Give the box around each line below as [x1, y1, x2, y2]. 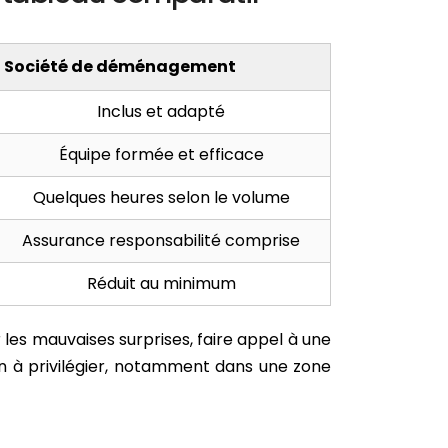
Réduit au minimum [86, 272, 236, 296]
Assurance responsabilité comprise [22, 229, 300, 253]
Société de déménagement [4, 55, 236, 79]
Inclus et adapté [97, 100, 225, 124]
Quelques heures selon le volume [32, 186, 290, 210]
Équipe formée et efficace [58, 143, 264, 167]
